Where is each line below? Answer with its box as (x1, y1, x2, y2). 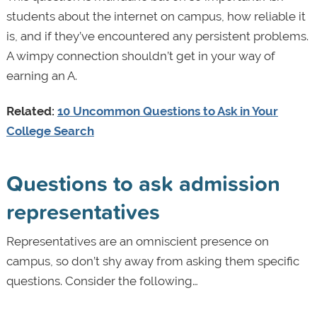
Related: (6, 104, 57, 119)
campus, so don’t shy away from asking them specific (6, 254, 299, 269)
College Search (6, 124, 94, 139)
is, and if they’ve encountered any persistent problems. (6, 28, 309, 43)
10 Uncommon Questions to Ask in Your (57, 104, 278, 119)
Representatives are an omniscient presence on (6, 234, 269, 249)
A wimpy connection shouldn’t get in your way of (6, 48, 275, 63)
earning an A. (6, 68, 77, 83)
